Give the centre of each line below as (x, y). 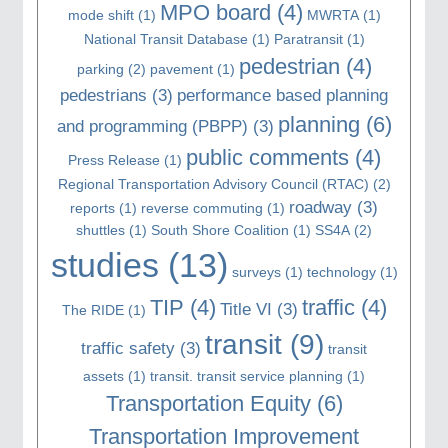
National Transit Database (165, 38)
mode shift (100, 14)
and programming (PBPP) (152, 126)
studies (104, 265)
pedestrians (103, 95)
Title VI (245, 309)
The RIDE (92, 309)
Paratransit (308, 38)
